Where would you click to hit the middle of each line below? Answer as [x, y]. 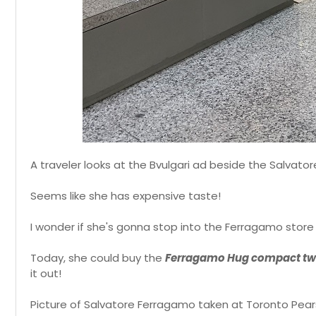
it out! [46, 274]
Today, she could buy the [98, 258]
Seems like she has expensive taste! [126, 196]
